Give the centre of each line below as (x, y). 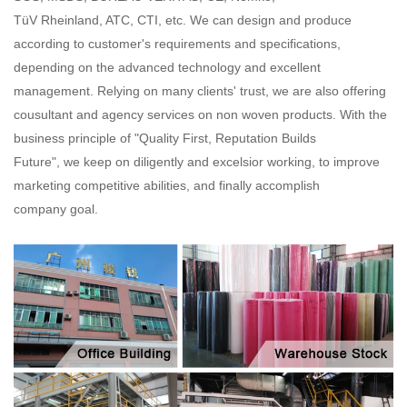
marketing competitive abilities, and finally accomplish (169, 185)
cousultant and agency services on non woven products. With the (200, 114)
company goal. (56, 208)
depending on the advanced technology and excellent (167, 67)
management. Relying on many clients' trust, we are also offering (202, 90)
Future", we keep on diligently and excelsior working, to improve (197, 161)
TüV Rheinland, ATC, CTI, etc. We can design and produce (183, 20)
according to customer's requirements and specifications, (179, 43)
